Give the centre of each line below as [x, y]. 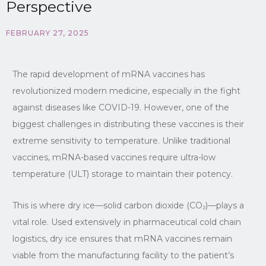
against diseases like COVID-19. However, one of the [121, 107]
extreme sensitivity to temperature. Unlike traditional [121, 140]
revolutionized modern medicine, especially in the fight [126, 91]
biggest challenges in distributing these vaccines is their [128, 124]
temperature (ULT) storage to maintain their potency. [122, 174]
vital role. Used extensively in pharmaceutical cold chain [126, 222]
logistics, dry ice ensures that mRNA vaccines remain [122, 238]
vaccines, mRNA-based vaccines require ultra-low [114, 157]
